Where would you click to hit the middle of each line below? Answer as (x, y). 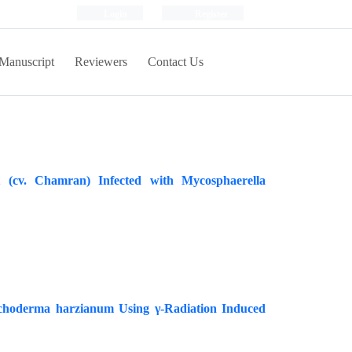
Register (210, 14)
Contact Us (176, 62)
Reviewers (101, 62)
